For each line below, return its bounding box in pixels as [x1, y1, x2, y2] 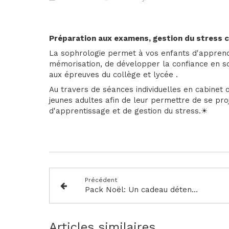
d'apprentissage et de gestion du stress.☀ [49, 106, 208, 116]
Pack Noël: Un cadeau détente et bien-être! [191, 185, 198, 194]
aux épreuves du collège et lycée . [49, 70, 178, 79]
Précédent [84, 176, 117, 184]
